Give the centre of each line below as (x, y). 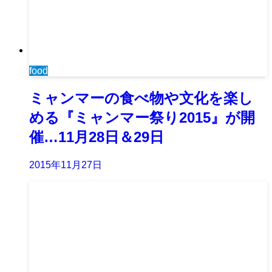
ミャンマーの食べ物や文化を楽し (141, 98)
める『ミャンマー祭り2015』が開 (142, 118)
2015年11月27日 (66, 165)
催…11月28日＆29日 (97, 137)
